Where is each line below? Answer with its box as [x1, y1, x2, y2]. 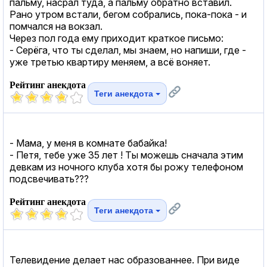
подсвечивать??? [10, 172, 89, 185]
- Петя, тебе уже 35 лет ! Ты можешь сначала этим [10, 148, 243, 161]
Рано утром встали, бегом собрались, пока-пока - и [10, 8, 247, 20]
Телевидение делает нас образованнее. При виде [10, 253, 240, 266]
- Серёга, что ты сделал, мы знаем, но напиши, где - [10, 44, 246, 56]
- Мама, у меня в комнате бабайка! [10, 136, 167, 149]
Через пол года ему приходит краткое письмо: [10, 32, 223, 44]
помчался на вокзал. [10, 20, 103, 32]
